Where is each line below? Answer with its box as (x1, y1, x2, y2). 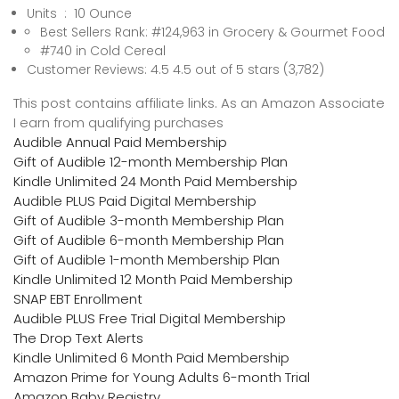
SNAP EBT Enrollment (13, 289, 142, 308)
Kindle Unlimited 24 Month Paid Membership (13, 171, 297, 191)
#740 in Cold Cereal (40, 41, 166, 60)
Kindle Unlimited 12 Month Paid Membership (13, 269, 293, 289)
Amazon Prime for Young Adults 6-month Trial (13, 367, 310, 387)
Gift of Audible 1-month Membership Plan (13, 249, 280, 269)
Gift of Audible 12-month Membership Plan (13, 151, 288, 171)
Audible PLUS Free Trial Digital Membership (13, 308, 286, 328)
